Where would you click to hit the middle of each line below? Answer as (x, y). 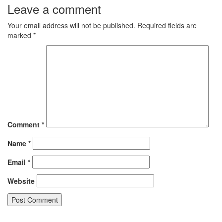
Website (21, 181)
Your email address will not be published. (71, 25)
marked (20, 35)
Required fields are (167, 25)
